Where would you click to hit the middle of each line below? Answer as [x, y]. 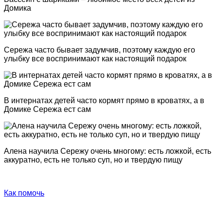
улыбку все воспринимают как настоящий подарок [95, 59]
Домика [18, 8]
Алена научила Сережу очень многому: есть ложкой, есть [108, 151]
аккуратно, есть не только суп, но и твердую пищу [93, 160]
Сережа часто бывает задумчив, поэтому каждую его [100, 50]
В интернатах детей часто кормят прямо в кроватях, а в [104, 101]
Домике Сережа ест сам [47, 109]
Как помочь [24, 193]
